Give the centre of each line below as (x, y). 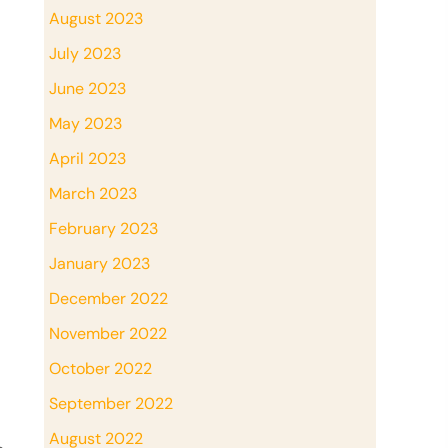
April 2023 (87, 158)
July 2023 (85, 53)
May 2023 (85, 123)
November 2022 (108, 333)
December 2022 (108, 298)
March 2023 (93, 193)
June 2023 (87, 88)
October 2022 (100, 368)
